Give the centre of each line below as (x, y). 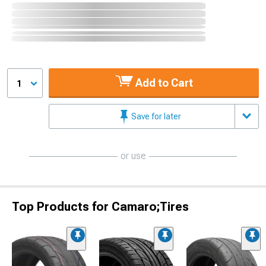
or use (133, 156)
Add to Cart (163, 83)
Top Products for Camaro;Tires (100, 206)
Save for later (155, 116)
